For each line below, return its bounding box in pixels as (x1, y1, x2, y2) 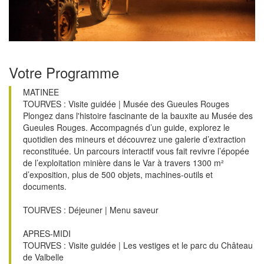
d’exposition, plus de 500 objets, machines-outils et (23, 168, 213, 180)
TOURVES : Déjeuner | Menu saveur (23, 203, 159, 216)
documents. (23, 180, 67, 192)
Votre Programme (9, 61, 119, 82)
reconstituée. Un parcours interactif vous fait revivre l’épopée (23, 144, 249, 157)
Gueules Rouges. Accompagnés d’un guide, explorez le (23, 121, 230, 133)
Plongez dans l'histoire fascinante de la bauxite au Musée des (23, 109, 253, 121)
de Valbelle (23, 250, 64, 263)
